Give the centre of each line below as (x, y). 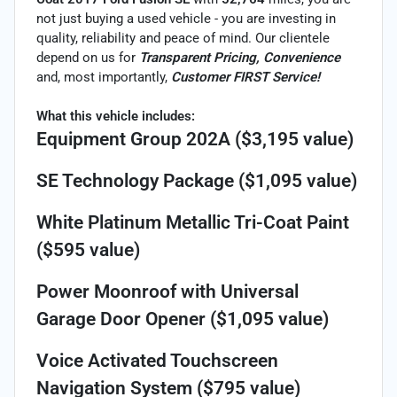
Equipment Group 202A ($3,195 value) (195, 139)
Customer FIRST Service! (245, 77)
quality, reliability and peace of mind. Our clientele (183, 38)
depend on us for (88, 57)
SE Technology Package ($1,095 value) (197, 180)
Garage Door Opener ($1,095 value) (183, 319)
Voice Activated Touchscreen (157, 360)
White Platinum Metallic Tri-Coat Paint (193, 222)
